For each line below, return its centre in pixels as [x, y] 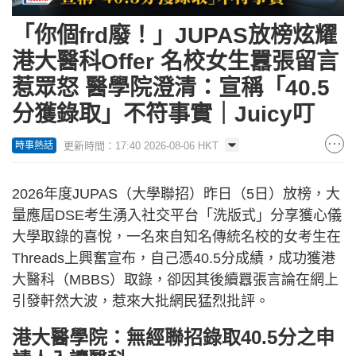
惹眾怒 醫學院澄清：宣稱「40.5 [171, 87]
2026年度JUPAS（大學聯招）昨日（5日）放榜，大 [176, 193]
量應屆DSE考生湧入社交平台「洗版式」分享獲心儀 [177, 215]
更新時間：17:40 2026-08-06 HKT [141, 145]
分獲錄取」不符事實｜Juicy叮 [163, 114]
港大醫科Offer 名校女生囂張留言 [175, 61]
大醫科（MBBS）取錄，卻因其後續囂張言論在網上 [175, 279]
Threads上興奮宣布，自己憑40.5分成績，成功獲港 [174, 258]
